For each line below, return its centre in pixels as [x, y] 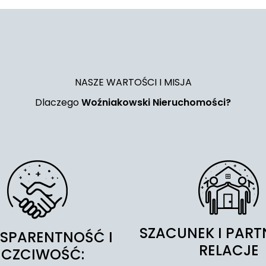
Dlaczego [58, 102]
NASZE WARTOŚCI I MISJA [133, 82]
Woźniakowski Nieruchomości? [156, 102]
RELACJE [229, 250]
